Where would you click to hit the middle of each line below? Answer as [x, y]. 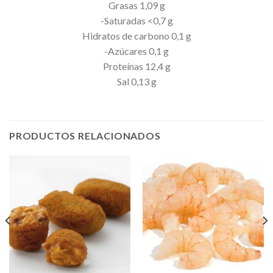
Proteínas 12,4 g [136, 66]
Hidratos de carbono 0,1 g [136, 36]
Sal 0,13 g [136, 82]
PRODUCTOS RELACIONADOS [85, 135]
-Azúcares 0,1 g [136, 51]
